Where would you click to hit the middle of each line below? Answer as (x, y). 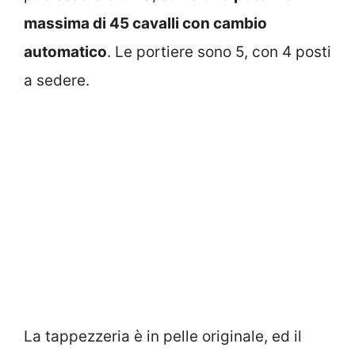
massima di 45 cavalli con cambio (145, 24)
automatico (65, 52)
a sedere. (57, 81)
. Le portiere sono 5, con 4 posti (219, 52)
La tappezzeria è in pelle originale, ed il (163, 336)
